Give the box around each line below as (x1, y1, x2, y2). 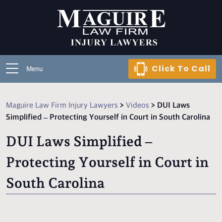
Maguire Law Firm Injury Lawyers (6, 101, 118, 111)
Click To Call (152, 63, 211, 74)
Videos (126, 101, 149, 111)
